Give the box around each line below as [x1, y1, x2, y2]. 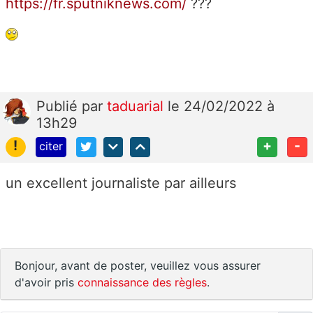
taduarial [107, 98, 168, 115]
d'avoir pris [15, 275, 78, 289]
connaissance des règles [78, 275, 207, 289]
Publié [36, 98, 82, 115]
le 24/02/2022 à [168, 98, 275, 115]
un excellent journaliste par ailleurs [6, 175, 236, 191]
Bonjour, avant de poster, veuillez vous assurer [15, 259, 261, 272]
